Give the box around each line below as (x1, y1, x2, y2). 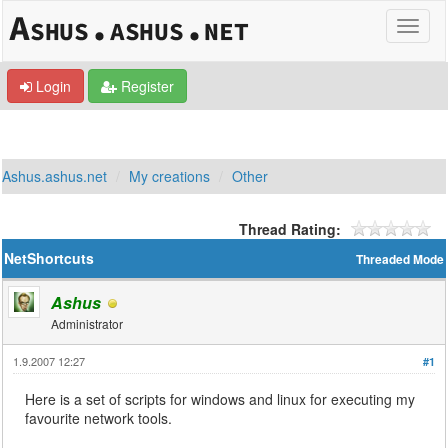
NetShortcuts (4, 248, 95, 268)
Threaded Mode (355, 251, 444, 268)
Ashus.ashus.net (2, 166, 108, 186)
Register (117, 76, 174, 96)
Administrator (51, 315, 124, 332)
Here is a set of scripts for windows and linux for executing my (25, 389, 416, 409)
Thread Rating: (238, 219, 341, 239)
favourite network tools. (25, 408, 173, 428)
